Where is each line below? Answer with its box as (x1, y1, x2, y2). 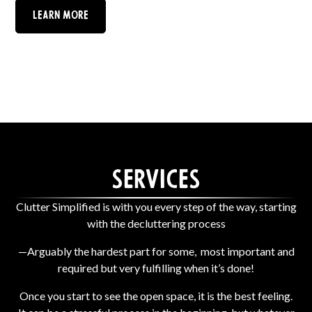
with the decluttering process (86, 216, 226, 230)
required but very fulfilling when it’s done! (58, 260, 254, 274)
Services (111, 169, 201, 194)
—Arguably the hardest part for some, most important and (17, 244, 295, 258)
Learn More (33, 10, 89, 22)
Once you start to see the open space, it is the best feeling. (19, 288, 292, 302)
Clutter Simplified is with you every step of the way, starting (15, 199, 297, 213)
